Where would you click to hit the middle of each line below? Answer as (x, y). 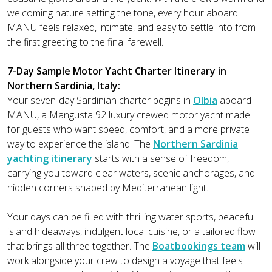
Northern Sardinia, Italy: (64, 86)
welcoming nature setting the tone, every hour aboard (123, 13)
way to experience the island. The (80, 144)
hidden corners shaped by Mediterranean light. (108, 188)
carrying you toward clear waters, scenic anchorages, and (131, 173)
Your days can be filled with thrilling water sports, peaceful (131, 217)
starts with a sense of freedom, (161, 159)
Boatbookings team (199, 246)
